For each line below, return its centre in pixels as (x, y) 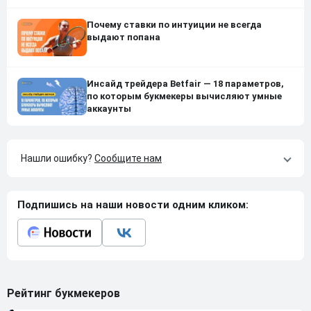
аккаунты (109, 109)
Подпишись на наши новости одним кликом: (133, 205)
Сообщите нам (128, 159)
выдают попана (124, 37)
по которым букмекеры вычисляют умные (184, 96)
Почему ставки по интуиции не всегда (174, 24)
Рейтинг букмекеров (64, 294)
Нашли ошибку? (58, 159)
